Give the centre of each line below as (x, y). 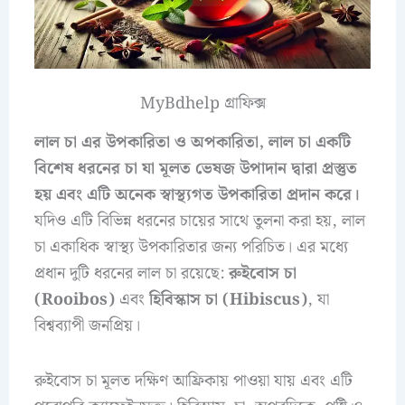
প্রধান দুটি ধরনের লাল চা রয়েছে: (131, 274)
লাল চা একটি (309, 143)
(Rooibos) (74, 300)
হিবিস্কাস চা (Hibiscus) (228, 300)
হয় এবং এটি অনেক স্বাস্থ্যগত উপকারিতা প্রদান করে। (197, 195)
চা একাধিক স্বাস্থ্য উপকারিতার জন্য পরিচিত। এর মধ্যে (191, 248)
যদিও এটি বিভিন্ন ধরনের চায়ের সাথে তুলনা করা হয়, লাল (199, 221)
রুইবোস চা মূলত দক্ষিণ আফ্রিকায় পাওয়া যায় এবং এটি (193, 381)
